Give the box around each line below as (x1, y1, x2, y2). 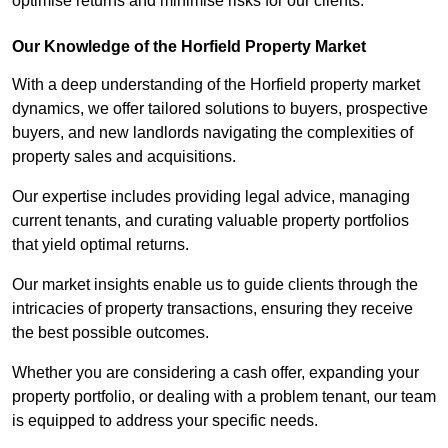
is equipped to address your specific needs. (12, 412, 322, 430)
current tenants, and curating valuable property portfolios (12, 212, 409, 230)
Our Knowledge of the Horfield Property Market (12, 38, 366, 56)
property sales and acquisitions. (12, 148, 240, 166)
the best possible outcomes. (12, 324, 213, 342)
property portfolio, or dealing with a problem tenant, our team (12, 388, 436, 406)
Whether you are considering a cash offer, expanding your (12, 364, 419, 382)
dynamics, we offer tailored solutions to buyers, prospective (12, 100, 428, 118)
